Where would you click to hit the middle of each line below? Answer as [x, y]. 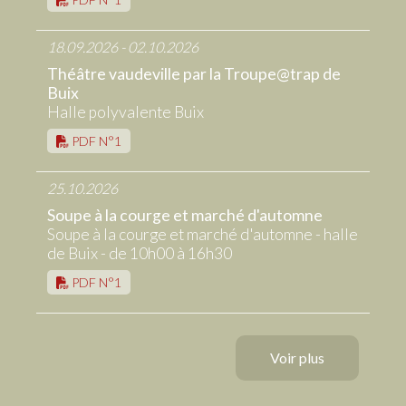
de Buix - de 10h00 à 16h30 [140, 254]
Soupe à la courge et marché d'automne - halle [203, 235]
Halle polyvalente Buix [126, 112]
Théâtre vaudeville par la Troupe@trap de [194, 74]
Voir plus [297, 358]
